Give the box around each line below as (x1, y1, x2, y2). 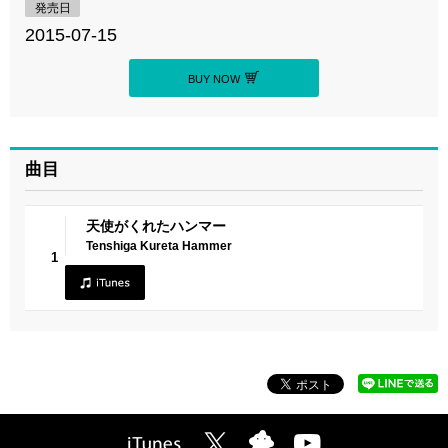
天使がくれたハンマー (86, 217, 226, 234)
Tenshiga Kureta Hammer (86, 238, 232, 253)
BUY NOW (188, 72, 240, 85)
